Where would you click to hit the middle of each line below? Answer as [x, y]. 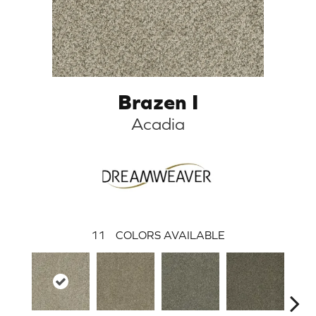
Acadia [158, 123]
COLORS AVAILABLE [170, 235]
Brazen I [158, 101]
